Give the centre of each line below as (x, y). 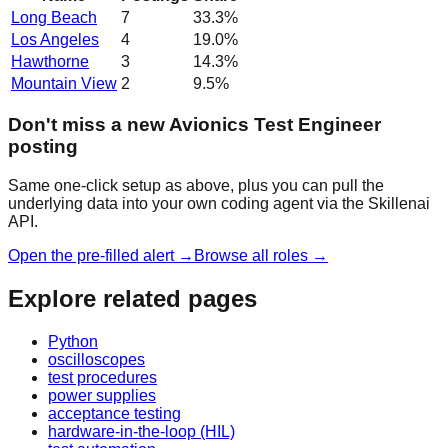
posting (43, 147)
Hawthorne (50, 61)
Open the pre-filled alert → (101, 255)
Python (73, 341)
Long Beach (54, 17)
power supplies (102, 395)
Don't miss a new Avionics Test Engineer (194, 125)
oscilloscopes (96, 359)
